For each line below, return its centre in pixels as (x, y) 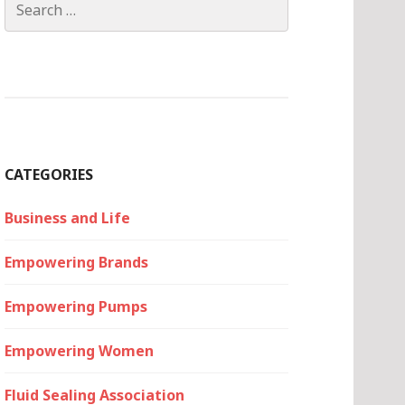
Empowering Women (79, 351)
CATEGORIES (49, 174)
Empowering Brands (76, 262)
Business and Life (67, 218)
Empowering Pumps (76, 306)
